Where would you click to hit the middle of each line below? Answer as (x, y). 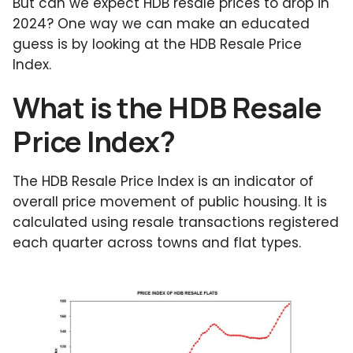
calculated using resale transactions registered (176, 223)
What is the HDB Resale (167, 108)
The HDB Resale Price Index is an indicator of (163, 182)
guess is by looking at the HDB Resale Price (157, 45)
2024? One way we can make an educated (161, 24)
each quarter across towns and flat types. (157, 243)
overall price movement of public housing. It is (170, 202)
